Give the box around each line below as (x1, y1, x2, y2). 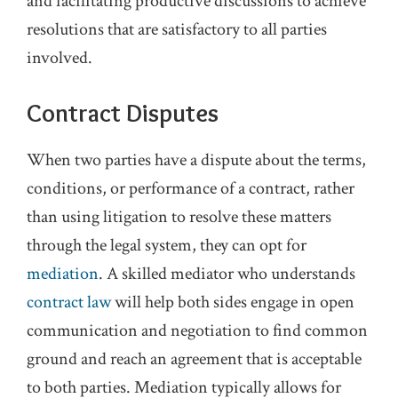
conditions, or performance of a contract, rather (27, 177, 354, 201)
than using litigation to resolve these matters (27, 205, 331, 229)
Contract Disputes (27, 98, 219, 129)
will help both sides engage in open (111, 291, 354, 314)
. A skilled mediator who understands (99, 262, 355, 286)
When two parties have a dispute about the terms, (27, 148, 366, 172)
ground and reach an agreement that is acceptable (27, 347, 362, 371)
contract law (27, 291, 111, 314)
